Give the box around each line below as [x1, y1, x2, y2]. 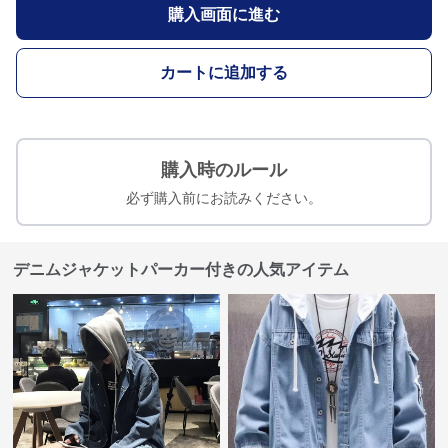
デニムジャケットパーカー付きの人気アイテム [13, 261, 350, 278]
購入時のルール [161, 160, 287, 180]
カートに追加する [160, 64, 288, 81]
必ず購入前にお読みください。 [126, 190, 322, 206]
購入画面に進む [168, 6, 280, 23]
